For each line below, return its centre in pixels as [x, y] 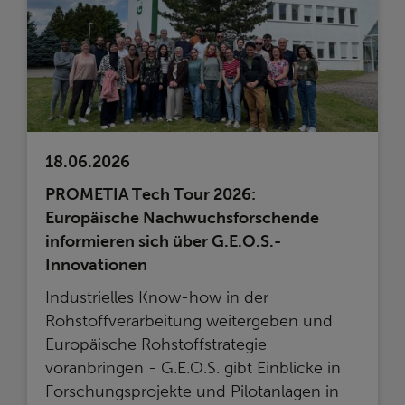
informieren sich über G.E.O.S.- [163, 241]
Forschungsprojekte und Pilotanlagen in [192, 391]
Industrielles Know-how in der [157, 297]
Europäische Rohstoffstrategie [156, 344]
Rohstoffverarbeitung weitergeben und [189, 320]
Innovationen [96, 264]
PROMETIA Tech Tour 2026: [151, 194]
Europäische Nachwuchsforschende [182, 217]
